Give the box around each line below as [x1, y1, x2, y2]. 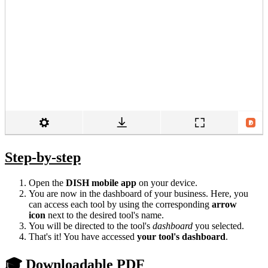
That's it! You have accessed [29, 231, 137, 242]
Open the [29, 177, 66, 188]
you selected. [193, 220, 244, 231]
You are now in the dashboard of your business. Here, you [29, 188, 248, 199]
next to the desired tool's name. [45, 209, 164, 220]
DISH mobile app [66, 177, 136, 188]
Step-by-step [5, 149, 81, 165]
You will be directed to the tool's [29, 220, 153, 231]
